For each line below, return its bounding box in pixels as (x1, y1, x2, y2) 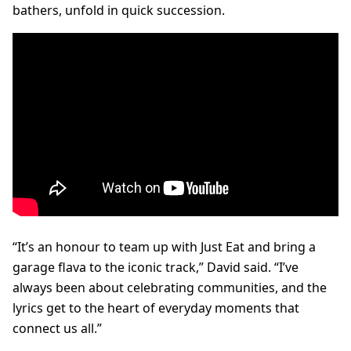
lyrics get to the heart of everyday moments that (13, 299, 299, 317)
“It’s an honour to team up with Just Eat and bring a (13, 238, 316, 256)
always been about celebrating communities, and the (13, 279, 327, 297)
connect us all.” (13, 320, 102, 338)
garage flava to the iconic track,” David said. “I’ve (13, 259, 299, 277)
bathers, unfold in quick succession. (13, 2, 225, 20)
